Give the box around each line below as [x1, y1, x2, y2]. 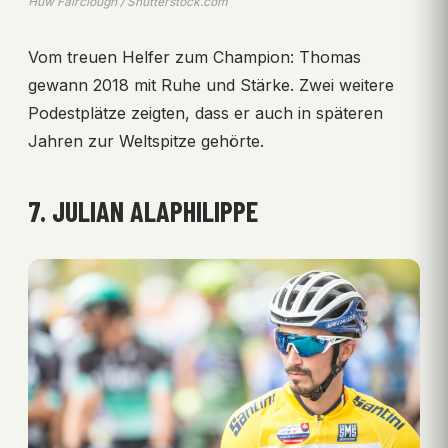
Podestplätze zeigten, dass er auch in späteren [28, 103, 383, 124]
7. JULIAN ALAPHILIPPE [28, 194, 258, 229]
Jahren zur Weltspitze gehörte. [28, 131, 264, 152]
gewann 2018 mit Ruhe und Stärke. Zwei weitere [28, 75, 394, 96]
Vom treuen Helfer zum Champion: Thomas [28, 47, 361, 68]
